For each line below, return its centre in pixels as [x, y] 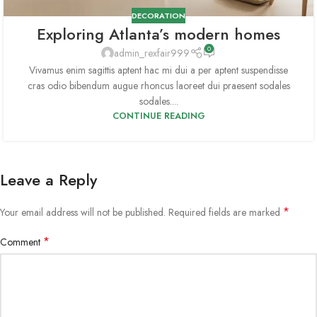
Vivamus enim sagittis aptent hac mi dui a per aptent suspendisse [158, 70]
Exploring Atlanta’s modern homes [158, 34]
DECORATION [158, 15]
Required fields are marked [226, 212]
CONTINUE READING [158, 116]
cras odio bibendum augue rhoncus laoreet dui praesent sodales [158, 85]
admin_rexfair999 [152, 53]
